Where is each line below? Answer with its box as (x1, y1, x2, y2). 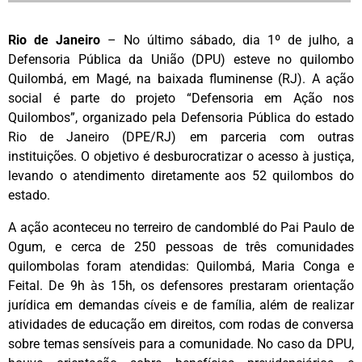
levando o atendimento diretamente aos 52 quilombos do (8, 167, 354, 183)
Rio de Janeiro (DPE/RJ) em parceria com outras (8, 128, 354, 145)
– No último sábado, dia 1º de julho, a (99, 32, 355, 48)
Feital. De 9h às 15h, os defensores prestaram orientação (8, 277, 354, 293)
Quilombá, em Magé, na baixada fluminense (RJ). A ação (8, 70, 354, 86)
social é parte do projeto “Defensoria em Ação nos (8, 90, 354, 106)
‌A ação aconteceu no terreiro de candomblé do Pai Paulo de (8, 219, 354, 235)
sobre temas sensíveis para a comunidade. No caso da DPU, (8, 335, 354, 351)
